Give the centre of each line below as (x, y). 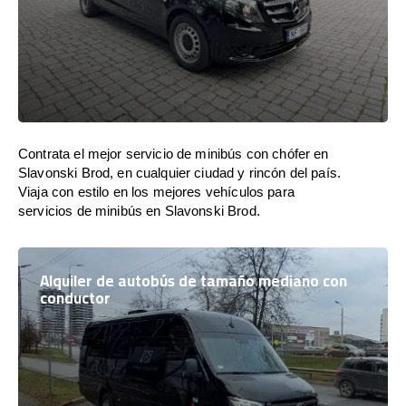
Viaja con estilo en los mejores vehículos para (156, 192)
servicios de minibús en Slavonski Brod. (139, 211)
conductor (75, 298)
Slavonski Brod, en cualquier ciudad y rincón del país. (180, 173)
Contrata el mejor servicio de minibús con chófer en (174, 154)
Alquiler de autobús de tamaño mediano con (193, 281)
